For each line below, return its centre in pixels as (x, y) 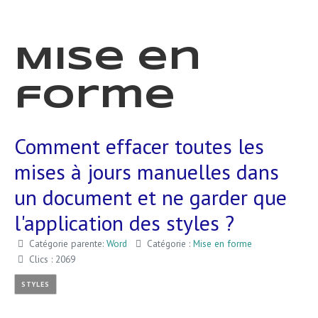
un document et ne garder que (150, 197)
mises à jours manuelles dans (147, 171)
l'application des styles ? (124, 223)
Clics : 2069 (52, 259)
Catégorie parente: (66, 243)
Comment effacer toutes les (139, 146)
